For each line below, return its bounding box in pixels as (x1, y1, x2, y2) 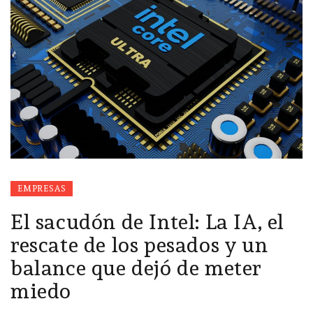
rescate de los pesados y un (10, 233, 268, 258)
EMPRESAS (17, 184, 66, 194)
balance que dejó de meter (10, 256, 262, 281)
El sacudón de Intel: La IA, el (10, 210, 285, 235)
